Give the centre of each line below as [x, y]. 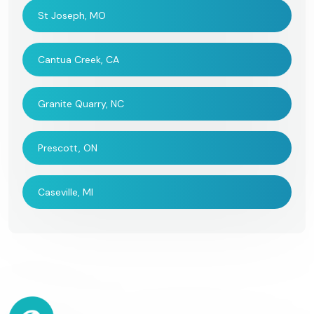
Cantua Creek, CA [78, 60]
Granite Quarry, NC [81, 104]
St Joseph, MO [72, 16]
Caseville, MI [66, 192]
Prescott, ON [68, 148]
